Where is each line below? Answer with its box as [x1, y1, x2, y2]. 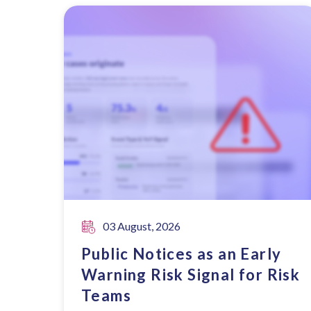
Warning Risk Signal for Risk [81, 265, 301, 284]
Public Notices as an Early [81, 244, 282, 263]
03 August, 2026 [103, 219, 180, 233]
